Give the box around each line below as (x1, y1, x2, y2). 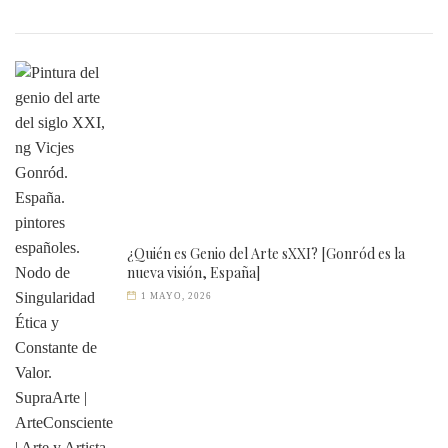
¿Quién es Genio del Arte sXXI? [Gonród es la (127, 244, 405, 263)
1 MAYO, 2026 (141, 291, 213, 301)
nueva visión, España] (127, 263, 260, 282)
